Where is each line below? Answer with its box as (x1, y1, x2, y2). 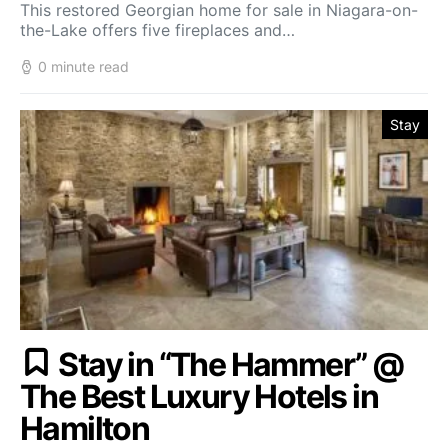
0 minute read (38, 58, 129, 75)
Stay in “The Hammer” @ (58, 345, 404, 384)
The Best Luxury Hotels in (20, 377, 378, 416)
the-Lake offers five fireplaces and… (20, 20, 295, 40)
